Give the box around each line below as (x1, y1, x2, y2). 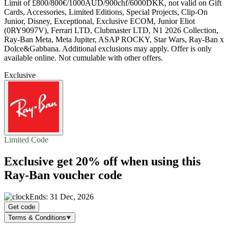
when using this (118, 154, 201, 168)
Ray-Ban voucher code (4, 168, 122, 182)
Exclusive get (4, 154, 76, 168)
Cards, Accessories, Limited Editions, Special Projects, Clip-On (4, 8, 208, 17)
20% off (76, 154, 118, 168)
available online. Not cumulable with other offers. (4, 53, 163, 63)
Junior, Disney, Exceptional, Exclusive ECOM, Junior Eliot (4, 17, 195, 26)
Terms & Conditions (8, 213, 66, 221)
